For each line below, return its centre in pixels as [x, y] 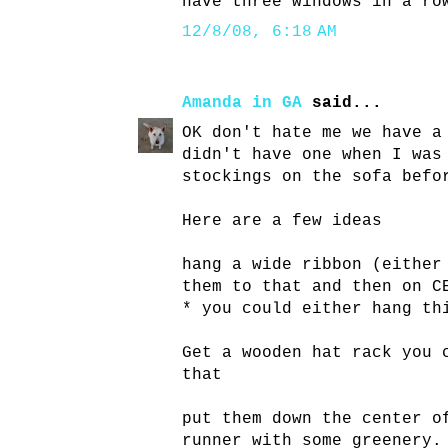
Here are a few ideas [282, 221]
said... [342, 103]
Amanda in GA [242, 103]
